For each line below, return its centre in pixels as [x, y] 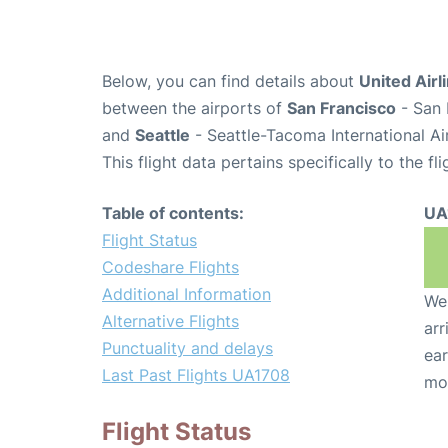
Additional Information [186, 294]
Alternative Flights [170, 321]
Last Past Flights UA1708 [196, 375]
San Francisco [341, 108]
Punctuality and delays [187, 348]
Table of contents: [173, 213]
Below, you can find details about [230, 81]
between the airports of [194, 108]
